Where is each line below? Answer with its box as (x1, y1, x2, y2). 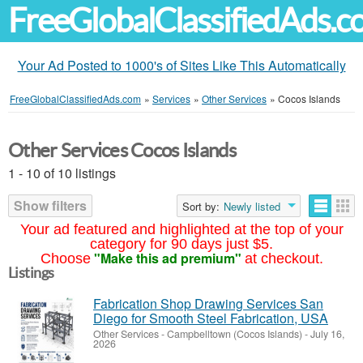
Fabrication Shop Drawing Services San (93, 294, 323, 313)
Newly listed (224, 199, 280, 214)
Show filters (14, 196, 87, 215)
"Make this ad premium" (93, 249, 241, 267)
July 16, (308, 327, 344, 341)
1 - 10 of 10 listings (8, 164, 116, 182)
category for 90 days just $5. (90, 236, 273, 252)
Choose (40, 250, 91, 267)
